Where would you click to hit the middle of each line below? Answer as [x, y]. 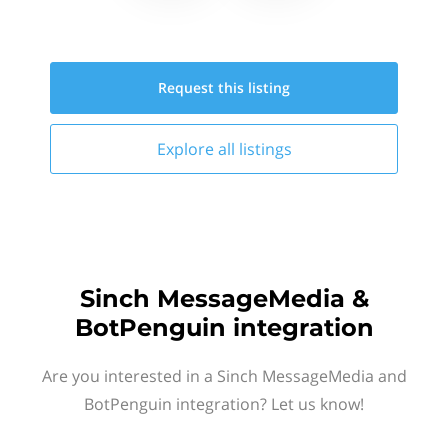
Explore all [197, 149]
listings [265, 149]
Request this [203, 87]
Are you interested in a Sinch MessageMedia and [224, 376]
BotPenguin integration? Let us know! [224, 404]
